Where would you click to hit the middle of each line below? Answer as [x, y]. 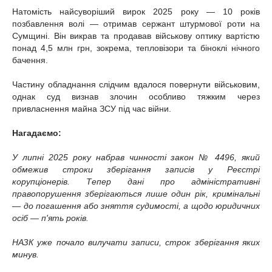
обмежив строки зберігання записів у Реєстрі [136, 170]
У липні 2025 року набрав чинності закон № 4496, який [136, 158]
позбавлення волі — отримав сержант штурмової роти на [136, 24]
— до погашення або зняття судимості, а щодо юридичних [136, 206]
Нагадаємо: [37, 133]
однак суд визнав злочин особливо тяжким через [136, 97]
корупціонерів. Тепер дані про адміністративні [136, 182]
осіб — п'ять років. [50, 218]
